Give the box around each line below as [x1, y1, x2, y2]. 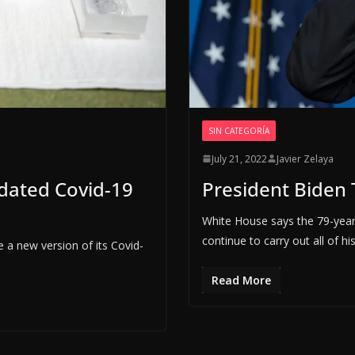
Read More [211, 272, 271, 288]
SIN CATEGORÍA [208, 124, 269, 136]
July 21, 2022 [211, 151, 267, 166]
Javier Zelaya [276, 151, 334, 166]
